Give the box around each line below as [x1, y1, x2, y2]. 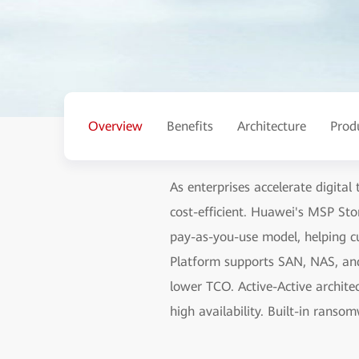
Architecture [237, 118, 306, 134]
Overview [88, 118, 143, 134]
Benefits [167, 118, 213, 134]
